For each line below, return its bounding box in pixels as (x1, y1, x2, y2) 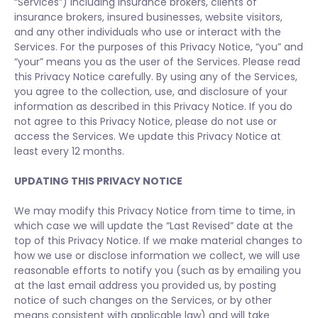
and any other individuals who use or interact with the (14, 25, 281, 39)
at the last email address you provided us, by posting (14, 278, 276, 292)
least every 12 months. (14, 144, 124, 158)
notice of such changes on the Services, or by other (14, 293, 272, 307)
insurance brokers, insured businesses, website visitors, (14, 10, 283, 24)
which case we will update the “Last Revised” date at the (14, 219, 293, 233)
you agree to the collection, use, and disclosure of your (14, 84, 287, 99)
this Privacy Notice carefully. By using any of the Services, (14, 70, 297, 84)
